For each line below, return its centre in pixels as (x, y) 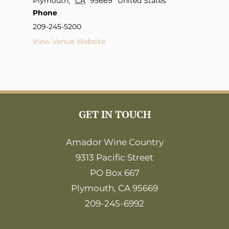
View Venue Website (69, 42)
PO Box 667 (114, 173)
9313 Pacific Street (114, 158)
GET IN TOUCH (114, 114)
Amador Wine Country (114, 142)
